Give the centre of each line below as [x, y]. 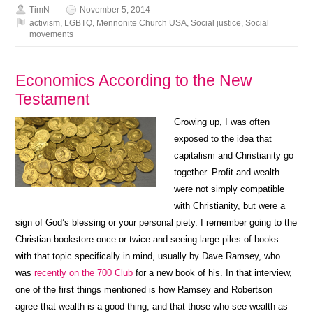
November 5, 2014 [115, 9]
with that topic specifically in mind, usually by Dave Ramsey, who [148, 256]
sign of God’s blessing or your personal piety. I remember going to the [156, 222]
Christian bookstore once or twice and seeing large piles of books [147, 239]
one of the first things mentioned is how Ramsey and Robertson [144, 289]
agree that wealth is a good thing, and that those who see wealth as [152, 306]
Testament [53, 99]
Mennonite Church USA [142, 23]
